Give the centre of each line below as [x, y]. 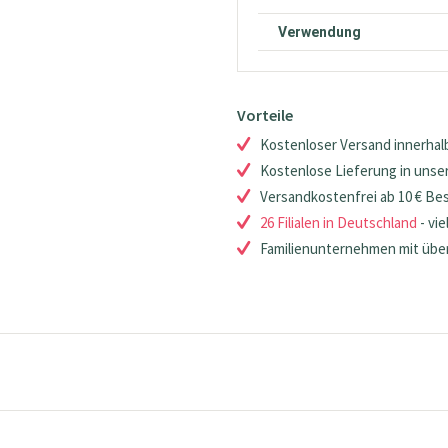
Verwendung [320, 32]
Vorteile [265, 115]
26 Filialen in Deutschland [339, 223]
